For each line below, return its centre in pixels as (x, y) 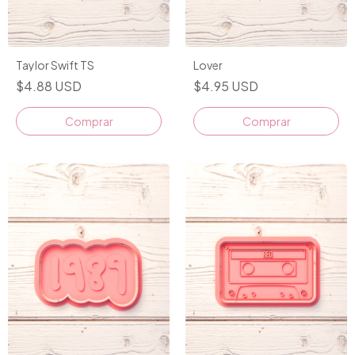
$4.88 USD (49, 86)
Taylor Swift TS (55, 65)
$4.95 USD (226, 86)
